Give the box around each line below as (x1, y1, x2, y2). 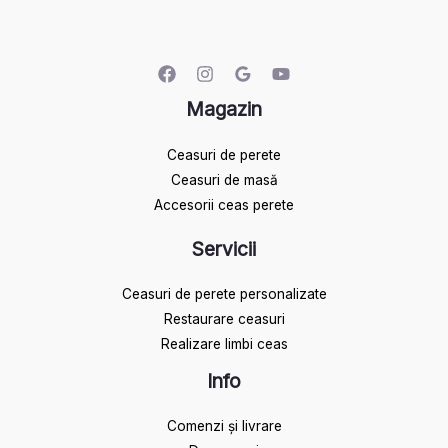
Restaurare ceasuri (163, 310, 285, 327)
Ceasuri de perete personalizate (121, 285, 327, 302)
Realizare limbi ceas (160, 335, 288, 352)
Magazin (186, 97, 262, 122)
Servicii (192, 236, 256, 261)
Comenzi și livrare (166, 417, 282, 434)
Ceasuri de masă (170, 171, 278, 188)
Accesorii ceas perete (154, 196, 294, 213)
